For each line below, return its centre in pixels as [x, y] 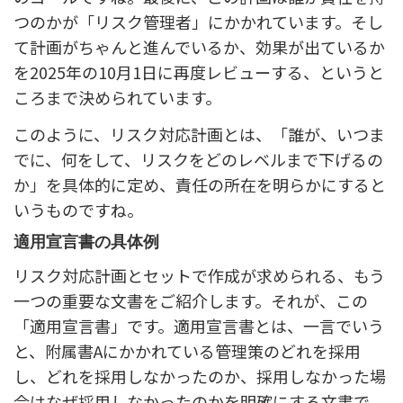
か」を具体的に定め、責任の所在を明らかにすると [200, 185]
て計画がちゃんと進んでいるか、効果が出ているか [199, 47]
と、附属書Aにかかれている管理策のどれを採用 [187, 351]
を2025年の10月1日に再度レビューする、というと [199, 72]
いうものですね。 [78, 210]
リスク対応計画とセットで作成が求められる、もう [199, 276]
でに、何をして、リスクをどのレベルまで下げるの [198, 160]
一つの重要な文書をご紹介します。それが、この [191, 301]
